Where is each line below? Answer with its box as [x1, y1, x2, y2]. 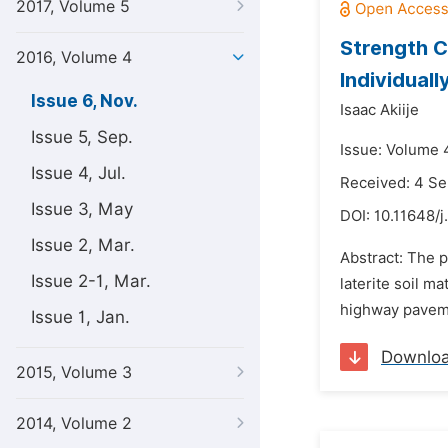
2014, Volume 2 [16, 414, 132, 433]
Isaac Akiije [340, 101, 419, 119]
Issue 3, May [31, 199, 133, 219]
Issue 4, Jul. [31, 163, 126, 183]
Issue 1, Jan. [31, 307, 130, 327]
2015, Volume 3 [16, 363, 132, 382]
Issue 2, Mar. [31, 235, 135, 255]
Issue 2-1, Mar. [31, 271, 151, 291]
